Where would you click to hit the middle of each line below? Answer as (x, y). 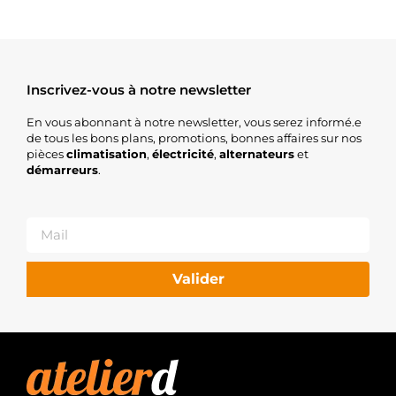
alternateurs (257, 154)
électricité (183, 154)
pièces (46, 154)
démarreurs (62, 170)
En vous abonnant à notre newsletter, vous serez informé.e (194, 122)
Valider (198, 278)
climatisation (107, 154)
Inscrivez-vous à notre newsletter (139, 90)
